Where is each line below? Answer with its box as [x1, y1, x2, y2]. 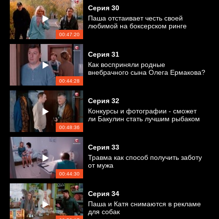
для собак [88, 208, 120, 216]
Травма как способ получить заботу [88, 153, 202, 161]
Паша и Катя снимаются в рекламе [88, 200, 201, 208]
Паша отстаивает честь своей [88, 14, 183, 22]
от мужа [88, 161, 113, 169]
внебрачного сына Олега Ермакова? [88, 68, 205, 76]
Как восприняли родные [88, 61, 165, 68]
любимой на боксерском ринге [88, 22, 187, 30]
